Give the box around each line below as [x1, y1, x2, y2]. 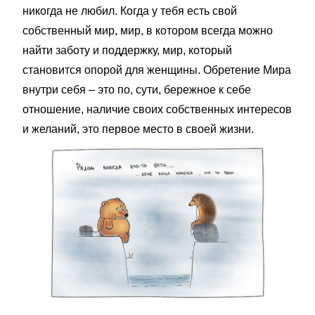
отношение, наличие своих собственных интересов [22, 103, 292, 115]
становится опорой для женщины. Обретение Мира [22, 63, 291, 76]
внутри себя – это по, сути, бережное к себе [22, 83, 251, 96]
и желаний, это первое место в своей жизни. [22, 122, 254, 135]
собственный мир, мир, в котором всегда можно [22, 24, 273, 37]
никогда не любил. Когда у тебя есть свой [22, 4, 237, 17]
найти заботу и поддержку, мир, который [22, 44, 232, 56]
